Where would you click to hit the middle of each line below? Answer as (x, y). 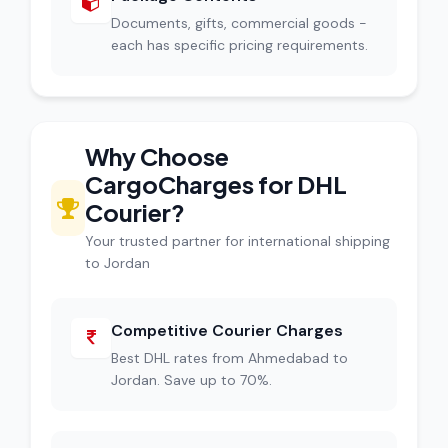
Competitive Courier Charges (227, 330)
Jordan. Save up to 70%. (191, 380)
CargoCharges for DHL (216, 184)
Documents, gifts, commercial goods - (239, 23)
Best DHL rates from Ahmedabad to (229, 358)
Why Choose (157, 156)
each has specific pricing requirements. (239, 45)
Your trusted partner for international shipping (237, 241)
